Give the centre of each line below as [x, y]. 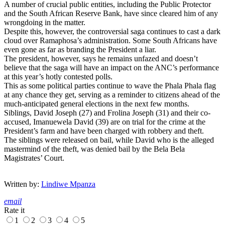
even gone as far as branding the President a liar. [80, 50]
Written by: [23, 184]
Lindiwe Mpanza [68, 184]
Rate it [14, 210]
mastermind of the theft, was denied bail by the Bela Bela [94, 149]
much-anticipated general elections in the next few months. [97, 104]
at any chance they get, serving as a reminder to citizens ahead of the [112, 95]
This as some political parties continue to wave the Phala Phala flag [110, 86]
